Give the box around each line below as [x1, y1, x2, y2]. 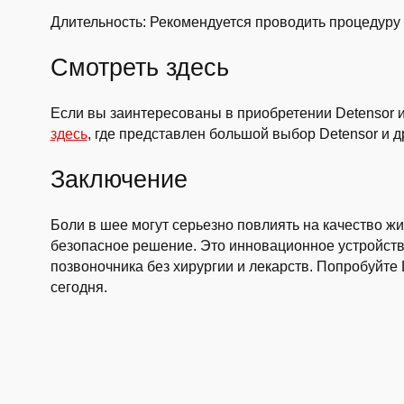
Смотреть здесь [50, 53, 229, 81]
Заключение [50, 165, 188, 193]
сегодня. [50, 280, 107, 295]
